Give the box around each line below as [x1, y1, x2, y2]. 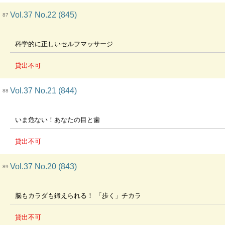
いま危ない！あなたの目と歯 [15, 116, 100, 124]
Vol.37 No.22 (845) [10, 11, 77, 19]
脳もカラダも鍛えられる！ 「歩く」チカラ [15, 192, 141, 199]
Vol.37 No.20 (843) [10, 162, 77, 171]
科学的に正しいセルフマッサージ [15, 40, 113, 48]
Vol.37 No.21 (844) [10, 86, 77, 95]
